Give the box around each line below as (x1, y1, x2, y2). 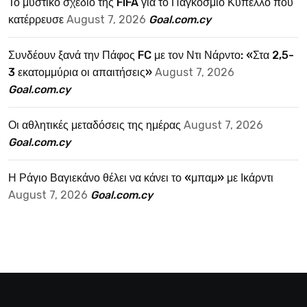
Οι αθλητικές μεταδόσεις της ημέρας (8, 119, 181, 132)
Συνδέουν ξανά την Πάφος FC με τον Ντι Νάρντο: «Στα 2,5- (8, 49, 294, 62)
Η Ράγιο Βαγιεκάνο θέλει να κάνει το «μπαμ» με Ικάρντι (8, 171, 273, 185)
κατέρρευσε (8, 13, 64, 27)
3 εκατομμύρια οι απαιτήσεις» (8, 66, 152, 79)
